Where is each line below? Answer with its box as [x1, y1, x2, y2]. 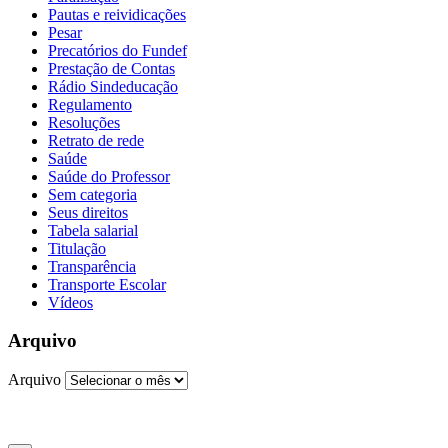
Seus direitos [48, 203, 128, 221]
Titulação [48, 239, 106, 257]
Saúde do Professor [48, 167, 170, 185]
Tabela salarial [48, 221, 138, 239]
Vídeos [48, 293, 93, 311]
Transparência [48, 257, 136, 275]
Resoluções [48, 113, 120, 131]
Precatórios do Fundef [48, 41, 187, 59]
